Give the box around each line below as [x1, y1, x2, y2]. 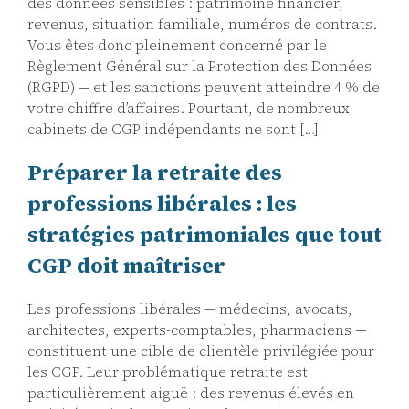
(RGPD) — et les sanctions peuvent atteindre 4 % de [27, 77, 380, 97]
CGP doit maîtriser [27, 250, 225, 280]
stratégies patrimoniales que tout [27, 219, 382, 249]
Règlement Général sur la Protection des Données [27, 56, 372, 76]
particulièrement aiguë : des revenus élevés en [27, 383, 354, 404]
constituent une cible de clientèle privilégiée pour [27, 341, 374, 362]
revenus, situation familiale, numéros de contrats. [27, 14, 377, 34]
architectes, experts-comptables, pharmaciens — [27, 320, 366, 341]
